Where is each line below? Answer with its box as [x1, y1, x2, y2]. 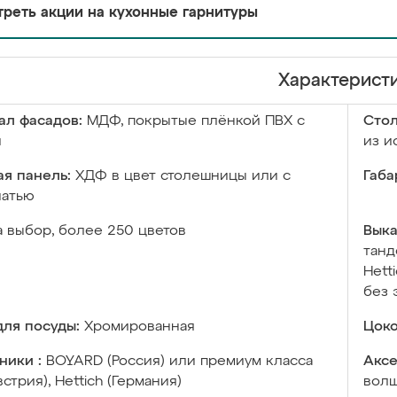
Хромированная [84, 320, 195, 334]
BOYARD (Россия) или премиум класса [46, 354, 313, 369]
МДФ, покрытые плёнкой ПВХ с [87, 114, 305, 128]
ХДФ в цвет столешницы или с [75, 169, 291, 183]
